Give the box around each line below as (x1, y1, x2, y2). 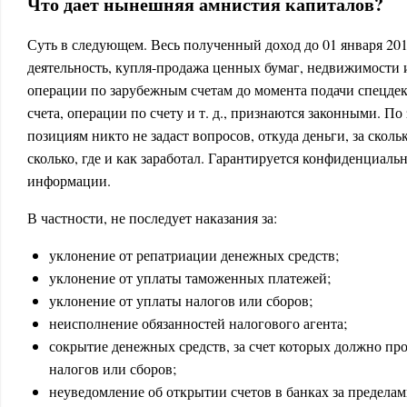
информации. (27, 171, 111, 190)
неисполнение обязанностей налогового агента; (49, 313, 347, 333)
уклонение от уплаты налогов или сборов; (49, 291, 313, 310)
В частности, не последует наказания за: (27, 208, 277, 227)
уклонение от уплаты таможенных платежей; (49, 268, 331, 287)
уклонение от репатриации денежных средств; (49, 245, 339, 264)
